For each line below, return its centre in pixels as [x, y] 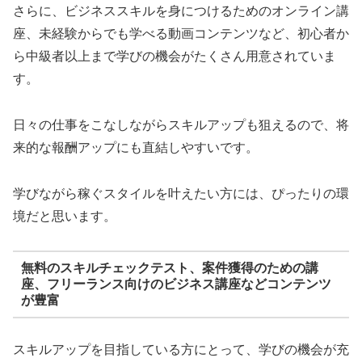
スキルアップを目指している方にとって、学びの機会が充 [181, 350]
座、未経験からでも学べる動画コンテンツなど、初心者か [181, 33]
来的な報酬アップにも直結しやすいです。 [136, 147]
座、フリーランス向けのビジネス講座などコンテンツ [176, 284]
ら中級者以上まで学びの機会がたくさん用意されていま [175, 56]
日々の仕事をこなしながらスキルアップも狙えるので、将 [181, 124]
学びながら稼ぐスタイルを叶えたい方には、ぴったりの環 [181, 193]
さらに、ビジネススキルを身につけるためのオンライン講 [181, 11]
